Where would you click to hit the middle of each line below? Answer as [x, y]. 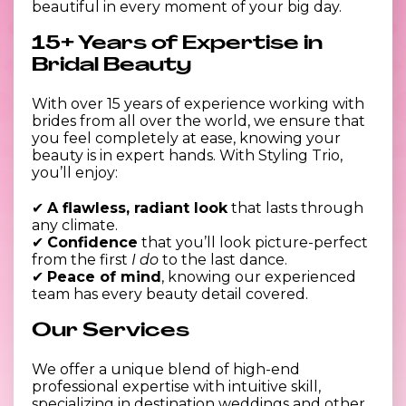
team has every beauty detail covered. [170, 294]
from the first [82, 259]
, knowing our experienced [259, 276]
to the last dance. [223, 259]
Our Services [111, 331]
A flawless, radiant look [137, 208]
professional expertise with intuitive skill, [176, 386]
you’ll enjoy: [75, 172]
